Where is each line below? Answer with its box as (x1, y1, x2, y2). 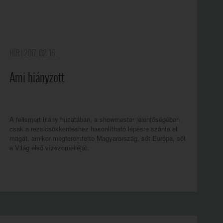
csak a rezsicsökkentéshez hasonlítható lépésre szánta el (9, 124, 177, 133)
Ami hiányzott (9, 69, 64, 86)
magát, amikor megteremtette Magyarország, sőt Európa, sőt (9, 133, 186, 143)
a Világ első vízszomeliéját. (9, 143, 89, 152)
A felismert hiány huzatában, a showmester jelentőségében (9, 114, 180, 124)
